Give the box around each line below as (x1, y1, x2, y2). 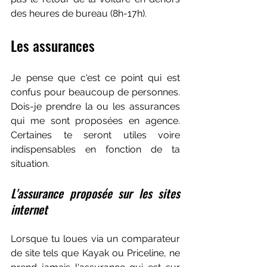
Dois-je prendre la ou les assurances (11, 101, 180, 112)
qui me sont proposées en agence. (11, 115, 180, 126)
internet (11, 200, 48, 218)
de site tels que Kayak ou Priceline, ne (11, 247, 180, 259)
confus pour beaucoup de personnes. (11, 86, 180, 98)
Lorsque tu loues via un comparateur (11, 233, 180, 244)
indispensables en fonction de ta (11, 144, 180, 155)
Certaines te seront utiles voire (11, 129, 180, 141)
